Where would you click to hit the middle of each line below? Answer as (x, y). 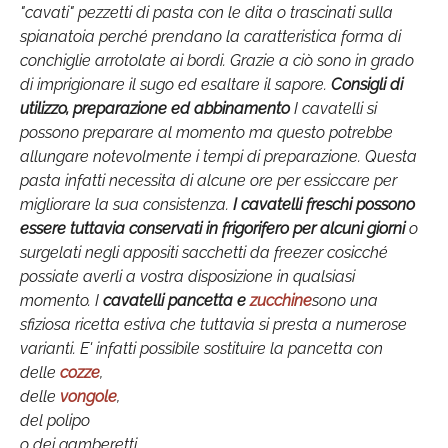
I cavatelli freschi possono (324, 204)
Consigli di (367, 84)
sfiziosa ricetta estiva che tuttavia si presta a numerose (213, 324)
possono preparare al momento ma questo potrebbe (206, 132)
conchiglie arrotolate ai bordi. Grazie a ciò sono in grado (217, 60)
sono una (345, 300)
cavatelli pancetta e (174, 300)
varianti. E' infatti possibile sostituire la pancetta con (201, 348)
